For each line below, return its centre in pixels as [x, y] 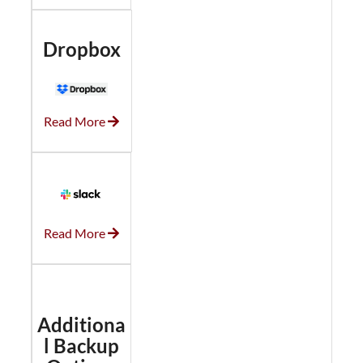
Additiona [81, 325]
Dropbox [81, 49]
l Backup [81, 346]
